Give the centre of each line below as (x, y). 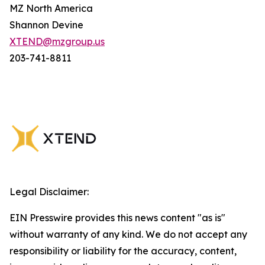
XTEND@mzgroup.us (57, 41)
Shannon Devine (46, 25)
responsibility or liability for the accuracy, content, (123, 251)
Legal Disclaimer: (49, 191)
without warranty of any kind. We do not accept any (128, 234)
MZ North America (51, 8)
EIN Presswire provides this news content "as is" (117, 217)
